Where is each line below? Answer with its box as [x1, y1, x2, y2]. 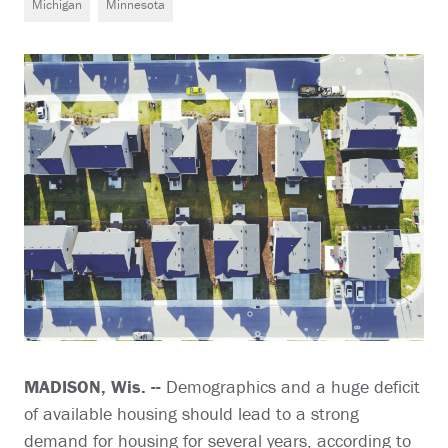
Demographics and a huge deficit [166, 375, 420, 399]
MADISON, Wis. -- [24, 375, 166, 399]
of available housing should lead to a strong [24, 402, 359, 426]
